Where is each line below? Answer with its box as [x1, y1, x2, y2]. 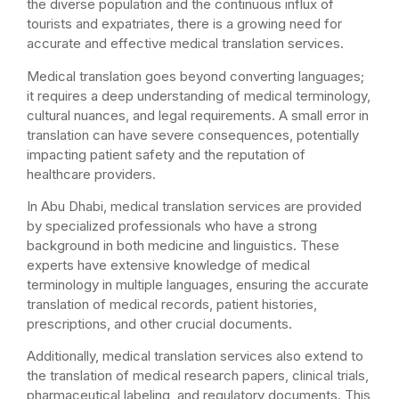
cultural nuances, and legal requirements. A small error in [27, 106, 369, 124]
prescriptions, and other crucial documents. [27, 314, 292, 332]
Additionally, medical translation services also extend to [27, 347, 363, 365]
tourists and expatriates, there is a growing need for [27, 15, 342, 33]
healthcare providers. [27, 165, 156, 183]
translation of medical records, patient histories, [27, 295, 317, 313]
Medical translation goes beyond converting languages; [27, 67, 364, 85]
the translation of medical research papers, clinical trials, [27, 367, 369, 385]
